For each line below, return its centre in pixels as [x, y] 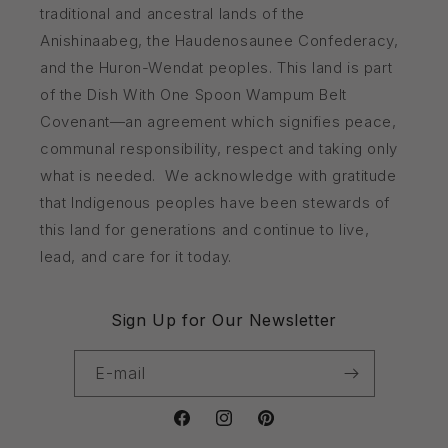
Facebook [207, 429]
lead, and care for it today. [136, 256]
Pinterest [287, 429]
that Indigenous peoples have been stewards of [215, 202]
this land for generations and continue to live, [205, 229]
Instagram [247, 429]
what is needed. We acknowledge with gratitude [218, 175]
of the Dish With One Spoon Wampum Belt [193, 94]
